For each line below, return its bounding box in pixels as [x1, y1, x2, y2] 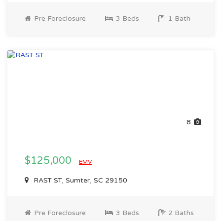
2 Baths [166, 209, 194, 217]
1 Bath [166, 14, 190, 23]
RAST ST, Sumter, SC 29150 [32, 176, 127, 184]
